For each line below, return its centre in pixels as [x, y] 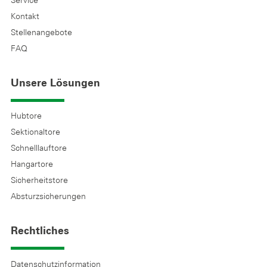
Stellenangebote [41, 32]
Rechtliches [40, 232]
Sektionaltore [35, 132]
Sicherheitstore [39, 180]
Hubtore [26, 116]
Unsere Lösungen [55, 84]
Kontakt [25, 16]
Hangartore [32, 164]
